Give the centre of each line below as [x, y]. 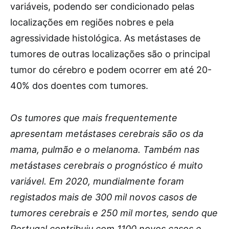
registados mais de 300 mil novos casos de [104, 197]
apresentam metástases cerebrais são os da [107, 134]
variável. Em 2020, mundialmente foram [97, 181]
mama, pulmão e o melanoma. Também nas [105, 150]
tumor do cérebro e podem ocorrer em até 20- [111, 70]
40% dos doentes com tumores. [79, 86]
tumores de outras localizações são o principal [110, 54]
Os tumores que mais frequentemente [94, 118]
